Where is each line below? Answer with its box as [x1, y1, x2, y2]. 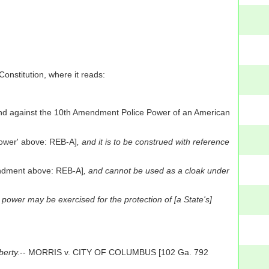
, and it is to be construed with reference [76, 136, 229, 147]
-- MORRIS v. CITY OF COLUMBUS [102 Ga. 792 [19, 247, 208, 257]
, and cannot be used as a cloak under [83, 165, 229, 175]
